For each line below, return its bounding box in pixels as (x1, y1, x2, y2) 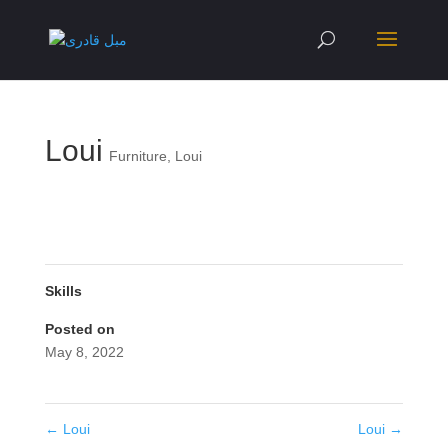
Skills (44, 283, 82, 299)
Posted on (44, 321, 115, 337)
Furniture (108, 148, 167, 164)
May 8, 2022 (44, 344, 124, 360)
